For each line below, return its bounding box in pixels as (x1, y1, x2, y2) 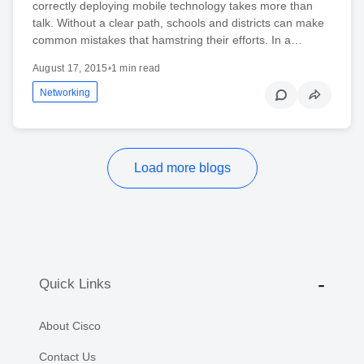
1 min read (110, 62, 161, 74)
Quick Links (39, 276, 111, 292)
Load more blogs (133, 160, 231, 175)
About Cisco (39, 318, 101, 332)
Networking (40, 86, 90, 98)
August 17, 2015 (32, 62, 108, 74)
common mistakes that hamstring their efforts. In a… (32, 32, 302, 46)
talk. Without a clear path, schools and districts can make (32, 15, 324, 29)
